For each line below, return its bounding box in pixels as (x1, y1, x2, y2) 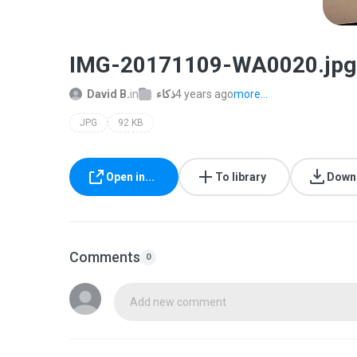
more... (233, 88, 268, 100)
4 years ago (175, 88, 233, 100)
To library (215, 171, 266, 183)
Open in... (106, 171, 155, 183)
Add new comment (130, 296, 226, 308)
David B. (87, 88, 130, 100)
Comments (69, 249, 140, 265)
